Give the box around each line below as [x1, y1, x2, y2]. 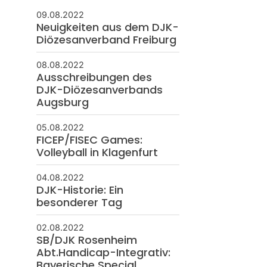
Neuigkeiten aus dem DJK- [36, 19, 179, 35]
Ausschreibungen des [36, 69, 152, 85]
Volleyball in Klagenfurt [36, 144, 158, 160]
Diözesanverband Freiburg [36, 32, 176, 47]
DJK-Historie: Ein [36, 182, 123, 197]
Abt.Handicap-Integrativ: [36, 244, 170, 260]
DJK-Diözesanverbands [36, 82, 163, 97]
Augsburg [36, 94, 89, 110]
